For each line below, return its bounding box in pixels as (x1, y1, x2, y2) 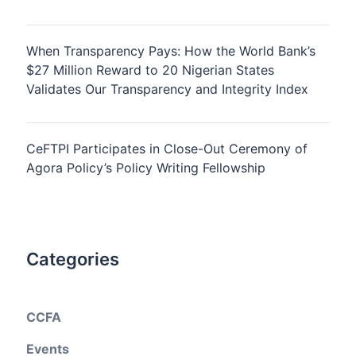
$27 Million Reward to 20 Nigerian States (26, 62, 274, 78)
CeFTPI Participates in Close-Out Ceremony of (26, 141, 308, 157)
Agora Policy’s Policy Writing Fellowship (26, 160, 265, 176)
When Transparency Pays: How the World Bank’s (26, 43, 315, 59)
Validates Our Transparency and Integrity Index (26, 81, 308, 97)
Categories (26, 249, 119, 269)
